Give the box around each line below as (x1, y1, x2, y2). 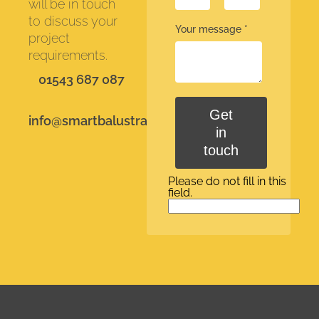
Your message (174, 23, 244, 35)
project (28, 31, 70, 46)
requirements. (28, 48, 108, 63)
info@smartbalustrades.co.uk (28, 113, 205, 128)
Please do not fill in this (167, 174, 286, 188)
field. (167, 186, 192, 199)
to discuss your (28, 14, 117, 28)
